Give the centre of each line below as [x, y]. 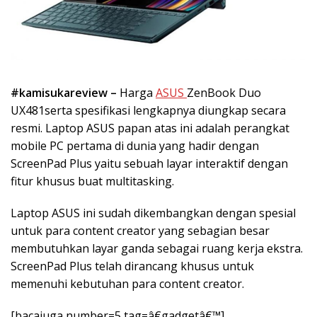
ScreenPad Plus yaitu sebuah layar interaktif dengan [149, 163]
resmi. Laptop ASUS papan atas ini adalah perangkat [150, 128]
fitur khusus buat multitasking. [94, 181]
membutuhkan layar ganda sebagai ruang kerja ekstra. [157, 248]
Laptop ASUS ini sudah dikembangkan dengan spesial [153, 213]
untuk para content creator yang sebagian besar [140, 230]
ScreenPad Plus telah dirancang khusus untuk [132, 266]
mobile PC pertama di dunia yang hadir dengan [135, 145]
